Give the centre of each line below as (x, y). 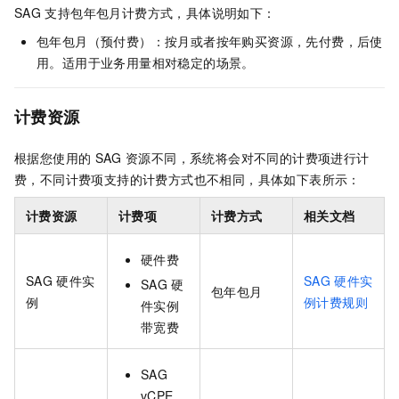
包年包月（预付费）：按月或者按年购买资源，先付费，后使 (210, 41)
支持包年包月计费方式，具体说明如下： (160, 13)
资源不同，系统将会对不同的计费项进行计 (247, 158)
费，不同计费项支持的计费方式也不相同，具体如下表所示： (187, 179)
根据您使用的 (53, 158)
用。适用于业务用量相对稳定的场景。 (146, 63)
